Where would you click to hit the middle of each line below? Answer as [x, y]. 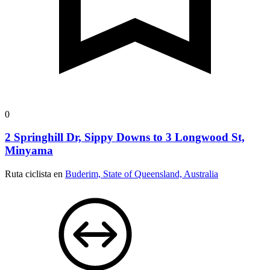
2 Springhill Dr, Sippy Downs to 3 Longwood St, [125, 137]
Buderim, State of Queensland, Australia [142, 174]
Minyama [29, 151]
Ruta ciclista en [35, 174]
